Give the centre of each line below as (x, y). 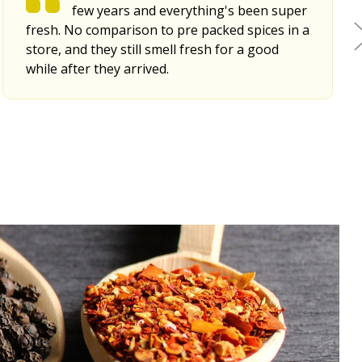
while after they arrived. (97, 68)
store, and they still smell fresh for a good (152, 49)
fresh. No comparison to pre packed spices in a (167, 29)
